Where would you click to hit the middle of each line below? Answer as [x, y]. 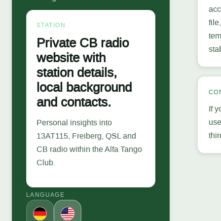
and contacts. [74, 102]
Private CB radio [83, 43]
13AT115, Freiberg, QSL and [86, 136]
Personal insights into [74, 122]
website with [71, 58]
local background [84, 87]
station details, [77, 73]
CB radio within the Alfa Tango [89, 149]
